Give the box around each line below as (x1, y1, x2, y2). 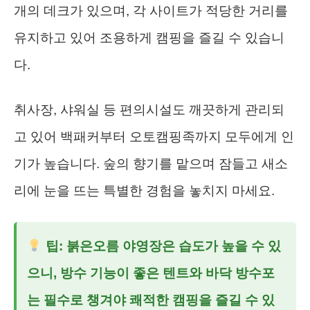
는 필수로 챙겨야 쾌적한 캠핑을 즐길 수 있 (27, 292, 275, 307)
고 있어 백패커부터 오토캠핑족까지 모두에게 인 (14, 129, 294, 144)
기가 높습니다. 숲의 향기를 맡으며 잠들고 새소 (14, 156, 288, 171)
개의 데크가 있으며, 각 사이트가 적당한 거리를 (14, 3, 288, 18)
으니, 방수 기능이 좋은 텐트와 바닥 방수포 (27, 265, 275, 280)
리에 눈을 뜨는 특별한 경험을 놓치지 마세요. (14, 183, 275, 198)
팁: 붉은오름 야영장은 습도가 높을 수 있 (42, 238, 281, 253)
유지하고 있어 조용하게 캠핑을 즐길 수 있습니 (14, 30, 284, 45)
